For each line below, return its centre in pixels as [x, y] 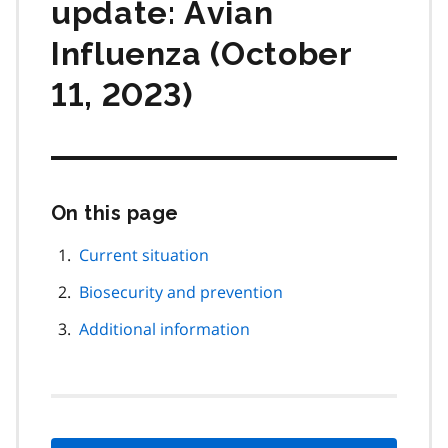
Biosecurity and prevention [181, 291]
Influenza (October [202, 53]
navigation [237, 269]
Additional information [164, 328]
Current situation [144, 254]
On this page [115, 212]
